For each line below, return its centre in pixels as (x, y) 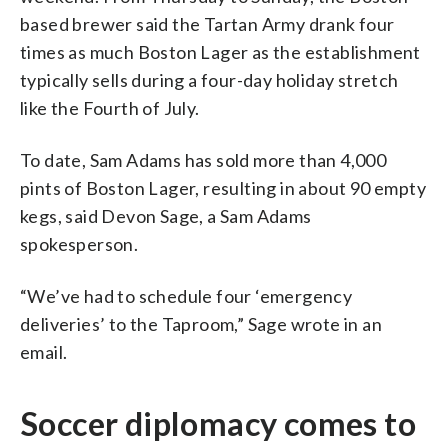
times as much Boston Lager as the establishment (220, 51)
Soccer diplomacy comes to (218, 423)
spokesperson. (79, 243)
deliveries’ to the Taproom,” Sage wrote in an (201, 323)
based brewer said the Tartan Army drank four (207, 23)
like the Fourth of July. (110, 107)
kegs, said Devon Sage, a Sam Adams (166, 215)
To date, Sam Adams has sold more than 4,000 (203, 159)
